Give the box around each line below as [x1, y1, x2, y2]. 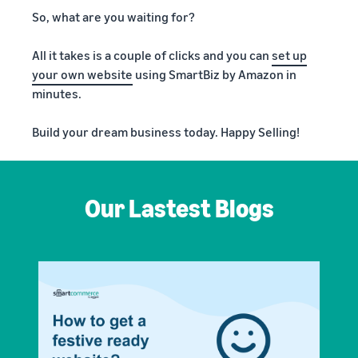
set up [272, 47, 307, 63]
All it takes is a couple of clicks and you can [32, 47, 272, 63]
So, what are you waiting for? [32, 9, 195, 25]
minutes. [32, 86, 82, 101]
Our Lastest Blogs [84, 193, 274, 223]
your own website [32, 66, 133, 82]
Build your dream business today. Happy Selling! [32, 124, 300, 140]
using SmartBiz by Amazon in [133, 66, 296, 82]
